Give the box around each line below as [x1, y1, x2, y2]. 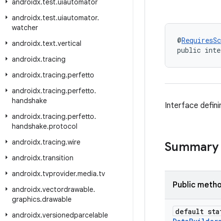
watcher [12, 23, 38, 32]
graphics [12, 195, 40, 204]
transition [42, 153, 74, 162]
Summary [165, 140, 219, 154]
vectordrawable [42, 185, 93, 194]
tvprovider [42, 169, 75, 178]
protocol [49, 122, 77, 131]
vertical [58, 39, 81, 48]
